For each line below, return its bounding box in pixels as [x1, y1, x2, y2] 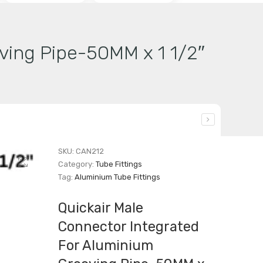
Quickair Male [58, 200, 144, 216]
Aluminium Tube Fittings [75, 173, 161, 181]
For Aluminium [58, 237, 154, 254]
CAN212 [76, 147, 104, 156]
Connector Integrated [58, 218, 200, 235]
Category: [58, 160, 96, 168]
